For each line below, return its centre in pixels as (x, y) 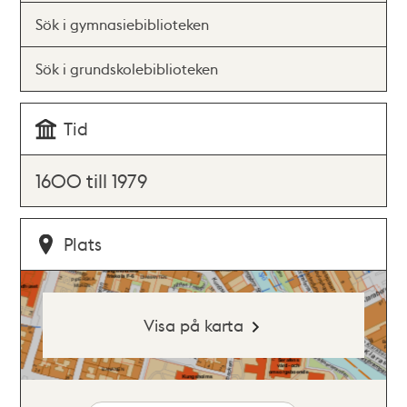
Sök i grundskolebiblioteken (127, 69)
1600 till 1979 (92, 180)
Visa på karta (193, 325)
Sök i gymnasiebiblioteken (123, 24)
